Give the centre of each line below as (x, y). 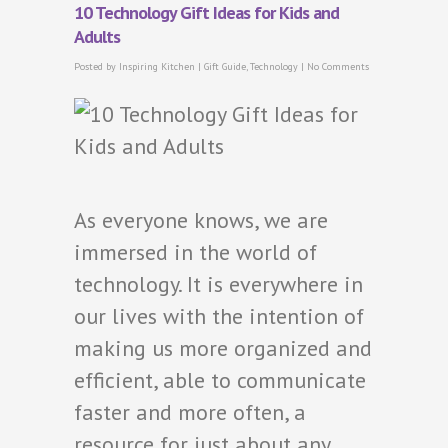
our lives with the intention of (219, 315)
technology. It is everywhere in (218, 283)
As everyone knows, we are (201, 219)
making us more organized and (223, 347)
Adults (97, 36)
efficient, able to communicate (220, 379)
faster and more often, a (190, 411)
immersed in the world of (195, 251)
